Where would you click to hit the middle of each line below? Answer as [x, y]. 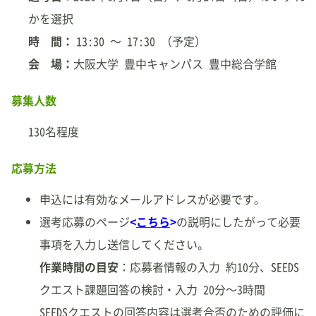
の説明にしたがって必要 [238, 221]
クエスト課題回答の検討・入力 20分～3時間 [152, 289]
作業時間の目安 [79, 267]
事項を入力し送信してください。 [124, 244]
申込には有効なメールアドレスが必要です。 [152, 199]
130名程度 [54, 131]
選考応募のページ [85, 221]
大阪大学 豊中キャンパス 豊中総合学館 [175, 63]
